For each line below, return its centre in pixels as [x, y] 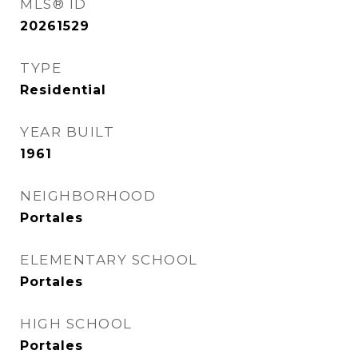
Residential [63, 90]
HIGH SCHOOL [76, 324]
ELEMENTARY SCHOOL [109, 260]
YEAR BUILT [67, 132]
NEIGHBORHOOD [88, 196]
